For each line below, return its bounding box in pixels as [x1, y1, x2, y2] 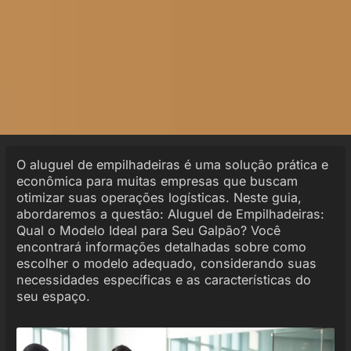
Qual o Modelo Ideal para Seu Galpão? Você [16, 222, 280, 238]
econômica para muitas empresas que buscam [16, 172, 298, 189]
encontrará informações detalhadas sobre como [16, 238, 306, 255]
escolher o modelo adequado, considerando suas [16, 255, 317, 271]
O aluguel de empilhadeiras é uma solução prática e [16, 156, 328, 172]
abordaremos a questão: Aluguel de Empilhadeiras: [16, 205, 324, 222]
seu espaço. [16, 288, 90, 304]
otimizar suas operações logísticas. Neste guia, [16, 189, 302, 205]
